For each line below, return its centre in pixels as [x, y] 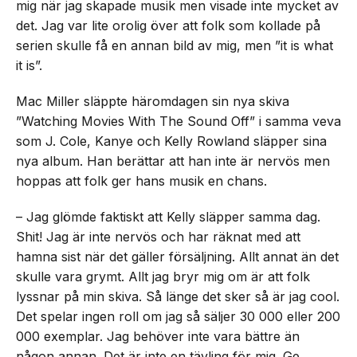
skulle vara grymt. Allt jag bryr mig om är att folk [163, 277]
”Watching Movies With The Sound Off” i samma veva [178, 121]
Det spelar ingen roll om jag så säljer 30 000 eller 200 [178, 316]
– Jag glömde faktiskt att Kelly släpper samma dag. [168, 217]
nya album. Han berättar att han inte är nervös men [173, 161]
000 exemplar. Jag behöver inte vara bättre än [158, 336]
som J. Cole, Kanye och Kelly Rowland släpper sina [171, 141]
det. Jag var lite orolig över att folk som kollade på [168, 25]
